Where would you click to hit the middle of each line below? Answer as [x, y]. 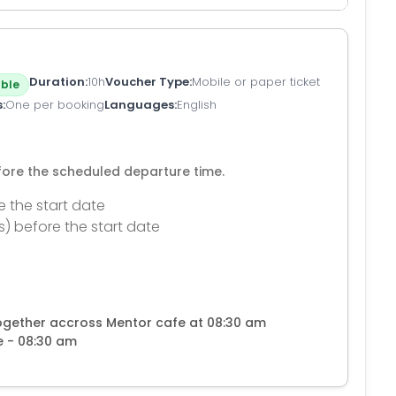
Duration [57, 82]
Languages [139, 105]
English [197, 105]
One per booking [55, 105]
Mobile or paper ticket [256, 82]
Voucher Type [147, 82]
